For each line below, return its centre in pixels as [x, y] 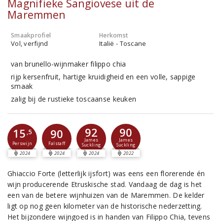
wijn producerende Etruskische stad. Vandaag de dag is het [105, 184]
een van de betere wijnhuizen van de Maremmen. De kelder [106, 195]
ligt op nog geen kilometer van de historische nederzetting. [105, 206]
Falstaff [57, 144]
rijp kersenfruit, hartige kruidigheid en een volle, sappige [103, 77]
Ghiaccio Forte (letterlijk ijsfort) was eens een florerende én [106, 173]
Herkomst [114, 35]
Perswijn [22, 143]
